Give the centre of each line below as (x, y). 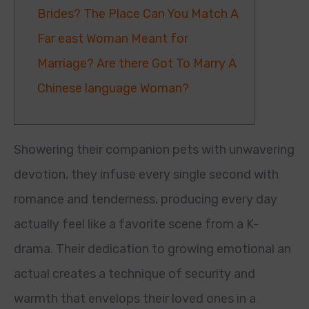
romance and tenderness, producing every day (146, 199)
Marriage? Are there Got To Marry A (137, 63)
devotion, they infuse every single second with (146, 175)
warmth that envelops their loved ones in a (135, 299)
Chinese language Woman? (113, 88)
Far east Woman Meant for (113, 39)
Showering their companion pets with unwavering (154, 150)
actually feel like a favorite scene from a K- (136, 224)
